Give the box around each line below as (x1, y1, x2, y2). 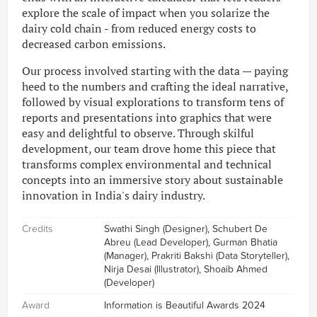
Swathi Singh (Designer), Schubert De (103, 222, 267, 235)
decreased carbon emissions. (22, 35, 166, 52)
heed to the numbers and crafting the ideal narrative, (22, 78, 288, 94)
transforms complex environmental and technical (22, 156, 272, 172)
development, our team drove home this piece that (22, 140, 276, 156)
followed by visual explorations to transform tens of (22, 93, 284, 110)
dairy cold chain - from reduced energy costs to (22, 20, 256, 36)
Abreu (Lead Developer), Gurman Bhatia (103, 236, 277, 248)
